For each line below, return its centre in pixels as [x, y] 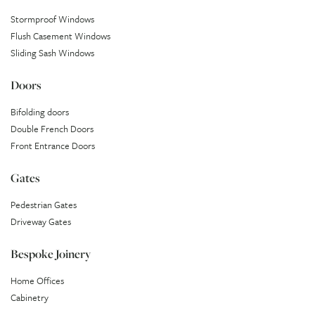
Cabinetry [30, 297]
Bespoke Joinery [51, 253]
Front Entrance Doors [53, 145]
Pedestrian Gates [44, 204]
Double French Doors [52, 128]
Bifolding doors [40, 111]
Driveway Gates [41, 221]
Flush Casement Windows [60, 36]
